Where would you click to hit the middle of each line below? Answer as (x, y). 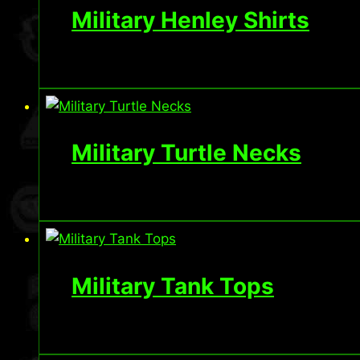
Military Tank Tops (173, 286)
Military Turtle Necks (186, 153)
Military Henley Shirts (190, 20)
